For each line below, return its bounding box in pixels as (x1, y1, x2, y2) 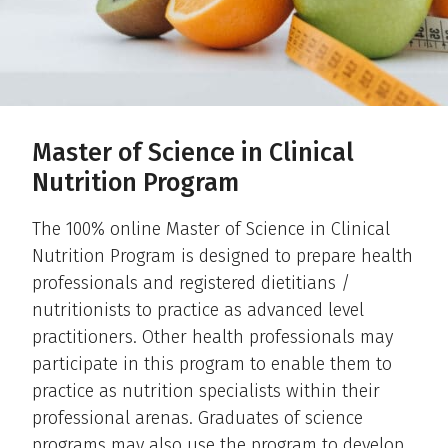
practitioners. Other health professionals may (32, 325, 393, 348)
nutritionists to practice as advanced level (32, 298, 364, 321)
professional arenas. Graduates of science (32, 406, 363, 429)
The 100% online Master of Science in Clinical (32, 217, 390, 240)
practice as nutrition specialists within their (32, 379, 380, 402)
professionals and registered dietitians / (32, 271, 350, 294)
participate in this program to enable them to (32, 352, 392, 375)
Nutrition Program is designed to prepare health (32, 244, 413, 267)
